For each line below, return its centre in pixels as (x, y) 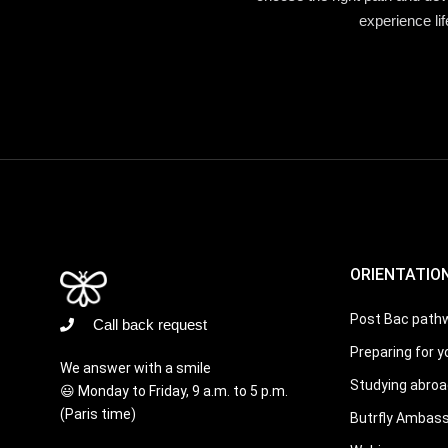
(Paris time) (98, 414)
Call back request (149, 324)
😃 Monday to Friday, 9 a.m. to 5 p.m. (174, 391)
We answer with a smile (135, 368)
